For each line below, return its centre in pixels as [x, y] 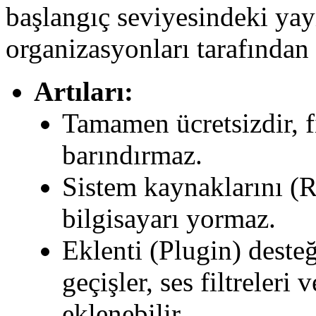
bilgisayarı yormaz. [169, 219]
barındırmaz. [132, 155]
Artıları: [84, 92]
